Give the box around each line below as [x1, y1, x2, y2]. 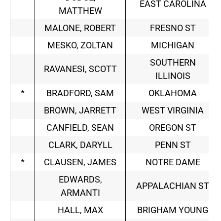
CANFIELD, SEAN [46, 122, 114, 133]
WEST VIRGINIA [142, 105, 204, 116]
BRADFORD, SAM [46, 88, 114, 99]
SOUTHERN [149, 57, 196, 68]
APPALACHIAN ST [136, 181, 209, 191]
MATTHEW [58, 5, 102, 16]
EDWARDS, [58, 174, 102, 185]
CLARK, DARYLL [48, 140, 112, 150]
